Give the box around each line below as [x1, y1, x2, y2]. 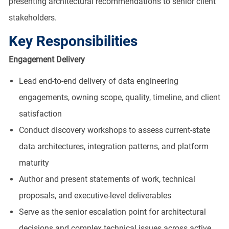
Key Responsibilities [8, 32, 138, 50]
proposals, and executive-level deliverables [18, 190, 171, 200]
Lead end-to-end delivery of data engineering [18, 76, 178, 86]
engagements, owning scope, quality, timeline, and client [18, 92, 220, 102]
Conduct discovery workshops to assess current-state [18, 125, 210, 135]
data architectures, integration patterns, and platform [18, 141, 209, 151]
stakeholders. [8, 12, 57, 22]
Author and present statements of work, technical [18, 174, 195, 184]
